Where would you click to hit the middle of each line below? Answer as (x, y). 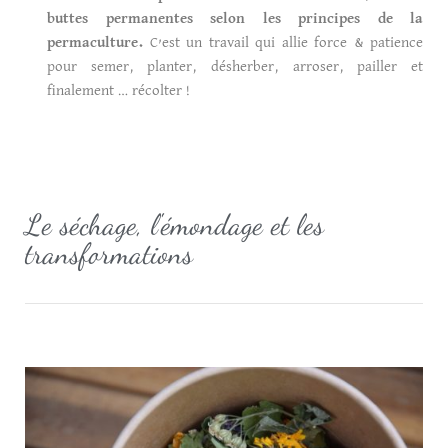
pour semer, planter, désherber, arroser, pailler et (235, 66)
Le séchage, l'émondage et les (174, 224)
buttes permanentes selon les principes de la (235, 18)
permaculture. (95, 42)
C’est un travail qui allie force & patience (283, 42)
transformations (109, 253)
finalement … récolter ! (120, 90)
